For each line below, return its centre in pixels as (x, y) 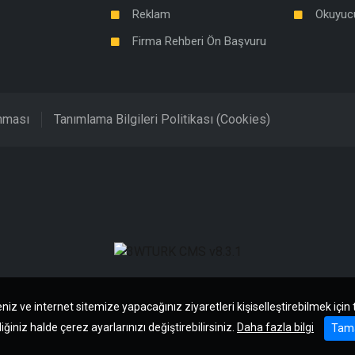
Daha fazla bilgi (275, 328)
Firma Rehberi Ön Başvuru (199, 42)
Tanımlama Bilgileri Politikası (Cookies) (162, 120)
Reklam (151, 15)
